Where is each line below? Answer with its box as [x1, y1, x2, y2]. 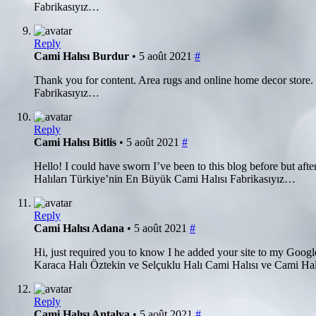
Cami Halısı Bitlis [34, 135, 119, 148]
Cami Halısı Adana [34, 221, 127, 234]
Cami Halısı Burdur [34, 49, 132, 62]
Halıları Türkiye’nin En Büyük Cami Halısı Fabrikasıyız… [34, 172, 296, 185]
